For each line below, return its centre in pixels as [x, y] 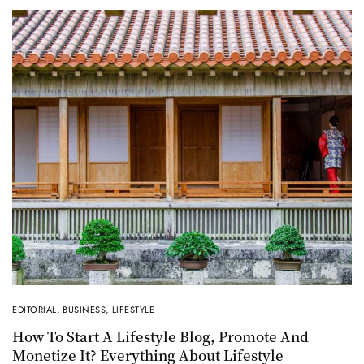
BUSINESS [84, 310]
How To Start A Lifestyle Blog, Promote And [160, 336]
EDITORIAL [35, 310]
